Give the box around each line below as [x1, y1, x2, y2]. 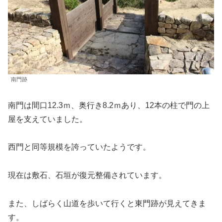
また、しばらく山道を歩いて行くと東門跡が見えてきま [8, 199, 206, 208]
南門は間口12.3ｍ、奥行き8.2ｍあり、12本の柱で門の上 [8, 101, 210, 110]
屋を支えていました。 [8, 114, 87, 123]
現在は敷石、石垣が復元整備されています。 [8, 171, 166, 180]
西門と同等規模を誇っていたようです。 [8, 143, 151, 152]
